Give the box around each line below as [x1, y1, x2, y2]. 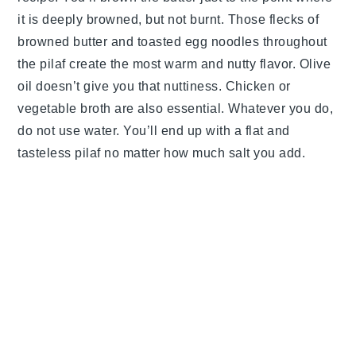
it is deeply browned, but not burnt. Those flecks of [17, 13, 319, 27]
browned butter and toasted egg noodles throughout [17, 35, 327, 49]
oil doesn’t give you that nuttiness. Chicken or [17, 79, 291, 94]
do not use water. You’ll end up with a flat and [17, 124, 290, 138]
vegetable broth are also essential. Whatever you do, [17, 102, 334, 116]
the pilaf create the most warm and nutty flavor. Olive [17, 57, 331, 72]
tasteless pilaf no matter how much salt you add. [17, 146, 306, 161]
